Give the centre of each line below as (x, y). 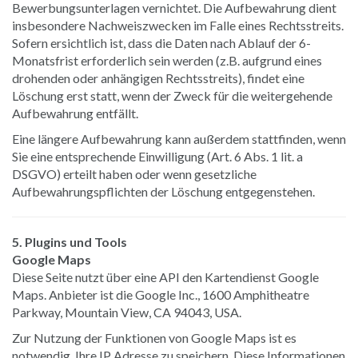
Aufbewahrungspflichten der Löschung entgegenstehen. (163, 191)
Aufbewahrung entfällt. (75, 113)
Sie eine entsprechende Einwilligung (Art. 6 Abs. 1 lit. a (157, 156)
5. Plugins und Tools (70, 241)
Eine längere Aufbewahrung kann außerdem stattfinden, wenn (179, 138)
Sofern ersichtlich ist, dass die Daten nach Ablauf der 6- (161, 42)
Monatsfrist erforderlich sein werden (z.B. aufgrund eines (167, 60)
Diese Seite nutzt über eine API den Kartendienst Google (165, 276)
